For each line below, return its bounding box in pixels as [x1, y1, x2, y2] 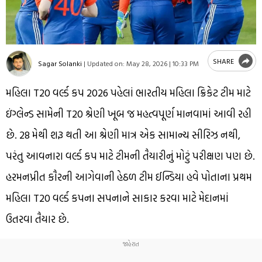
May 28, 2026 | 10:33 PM [125, 57, 199, 68]
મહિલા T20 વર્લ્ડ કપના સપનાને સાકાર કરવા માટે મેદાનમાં [6, 189, 229, 206]
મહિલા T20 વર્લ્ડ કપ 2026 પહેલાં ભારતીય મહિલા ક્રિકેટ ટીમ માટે [6, 84, 251, 101]
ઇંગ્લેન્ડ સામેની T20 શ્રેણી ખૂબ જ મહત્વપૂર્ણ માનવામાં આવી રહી [6, 105, 251, 122]
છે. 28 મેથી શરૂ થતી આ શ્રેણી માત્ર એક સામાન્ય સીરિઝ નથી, [6, 126, 240, 143]
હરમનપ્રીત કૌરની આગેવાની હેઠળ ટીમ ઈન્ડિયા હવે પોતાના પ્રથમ [6, 168, 252, 185]
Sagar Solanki [38, 57, 82, 68]
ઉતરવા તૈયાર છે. [6, 211, 69, 227]
